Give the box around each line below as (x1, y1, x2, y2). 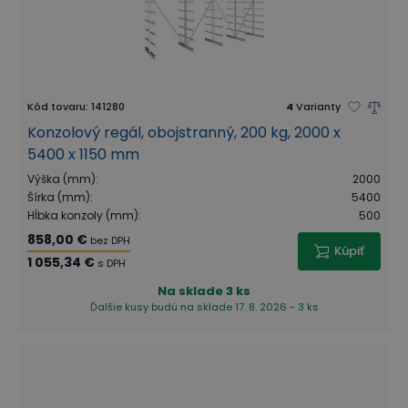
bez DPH (90, 233, 130, 248)
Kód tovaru (27, 99, 86, 114)
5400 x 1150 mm (27, 144, 139, 165)
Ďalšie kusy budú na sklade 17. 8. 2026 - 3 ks (89, 300, 319, 314)
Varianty (296, 99, 341, 114)
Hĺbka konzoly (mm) (27, 208, 138, 223)
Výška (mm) (27, 171, 96, 187)
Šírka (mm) (27, 189, 90, 205)
